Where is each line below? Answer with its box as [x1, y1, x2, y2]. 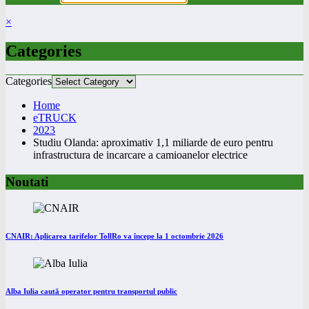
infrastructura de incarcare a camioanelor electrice [33, 148, 248, 161]
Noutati [6, 174, 48, 189]
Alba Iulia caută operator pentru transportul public [6, 287, 177, 296]
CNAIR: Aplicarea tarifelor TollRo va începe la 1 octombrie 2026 [6, 232, 223, 241]
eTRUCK [33, 111, 77, 123]
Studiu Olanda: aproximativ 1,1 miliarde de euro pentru [33, 136, 273, 148]
